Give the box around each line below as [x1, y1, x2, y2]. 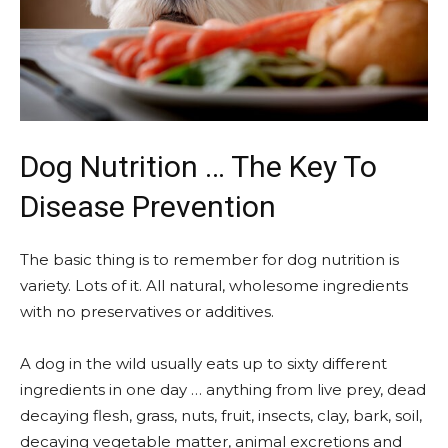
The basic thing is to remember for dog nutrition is [20, 250, 399, 270]
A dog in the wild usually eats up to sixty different [20, 354, 387, 374]
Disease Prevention [20, 188, 276, 224]
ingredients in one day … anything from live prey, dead [20, 380, 426, 400]
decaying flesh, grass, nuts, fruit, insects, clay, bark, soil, [20, 406, 422, 426]
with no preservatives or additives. [20, 302, 274, 322]
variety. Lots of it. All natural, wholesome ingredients [20, 276, 408, 296]
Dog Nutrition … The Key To [20, 148, 377, 184]
